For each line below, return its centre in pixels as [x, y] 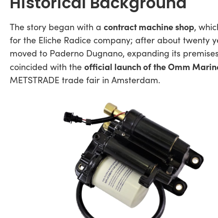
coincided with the [47, 66]
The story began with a [57, 27]
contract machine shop [149, 26]
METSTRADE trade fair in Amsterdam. [85, 80]
